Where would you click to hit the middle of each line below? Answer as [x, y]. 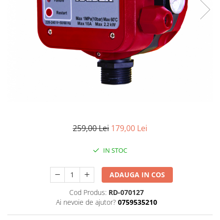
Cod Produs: [88, 192]
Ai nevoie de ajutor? [86, 202]
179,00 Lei [129, 128]
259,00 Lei [91, 128]
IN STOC [114, 150]
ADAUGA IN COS [137, 174]
